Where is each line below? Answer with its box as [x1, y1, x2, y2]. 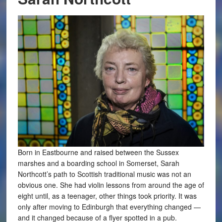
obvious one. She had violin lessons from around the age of [17, 180, 204, 190]
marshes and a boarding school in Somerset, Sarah [17, 158, 179, 168]
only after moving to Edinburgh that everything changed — [17, 202, 201, 212]
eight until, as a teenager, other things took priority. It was [17, 191, 197, 201]
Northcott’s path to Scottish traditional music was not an [17, 169, 191, 179]
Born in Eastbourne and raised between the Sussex [17, 147, 179, 158]
